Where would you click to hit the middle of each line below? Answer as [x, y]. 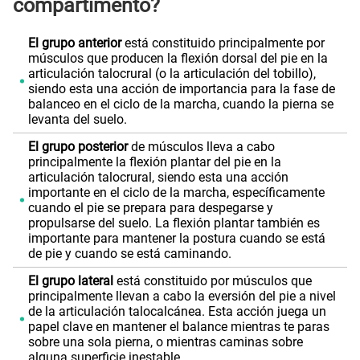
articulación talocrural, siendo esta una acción [158, 177]
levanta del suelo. [77, 119]
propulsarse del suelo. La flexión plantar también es [174, 223]
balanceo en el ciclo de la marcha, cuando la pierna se [180, 104]
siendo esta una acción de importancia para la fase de [181, 88]
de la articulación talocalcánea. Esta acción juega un [177, 311]
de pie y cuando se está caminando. [129, 253]
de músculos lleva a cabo [201, 146]
